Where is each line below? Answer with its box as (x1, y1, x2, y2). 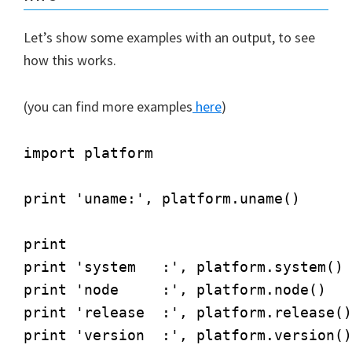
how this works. (24, 50, 116, 69)
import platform (24, 144, 153, 161)
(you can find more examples (24, 97, 192, 115)
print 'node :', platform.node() (24, 280, 326, 298)
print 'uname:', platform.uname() (24, 189, 300, 207)
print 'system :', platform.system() (24, 258, 343, 275)
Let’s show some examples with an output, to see (24, 27, 315, 46)
